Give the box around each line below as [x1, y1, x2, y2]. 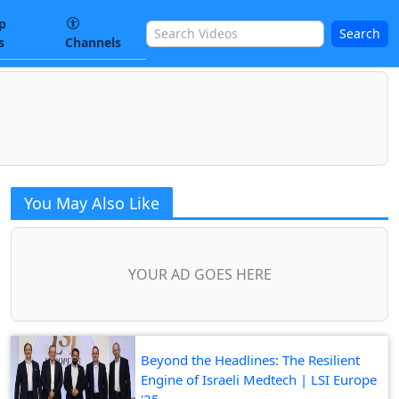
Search [339, 24, 380, 42]
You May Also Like [24, 192, 159, 214]
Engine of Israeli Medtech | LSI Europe [141, 370, 377, 388]
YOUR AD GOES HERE [127, 264, 272, 284]
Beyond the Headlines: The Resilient [141, 350, 360, 369]
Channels [65, 34, 122, 51]
